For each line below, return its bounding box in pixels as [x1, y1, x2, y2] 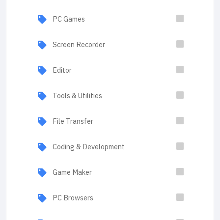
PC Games [53, 14, 85, 25]
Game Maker [53, 167, 92, 178]
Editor [53, 65, 72, 76]
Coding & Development [53, 141, 125, 152]
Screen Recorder [53, 39, 105, 50]
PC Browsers [53, 192, 93, 203]
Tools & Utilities [53, 90, 102, 101]
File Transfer [53, 116, 93, 127]
